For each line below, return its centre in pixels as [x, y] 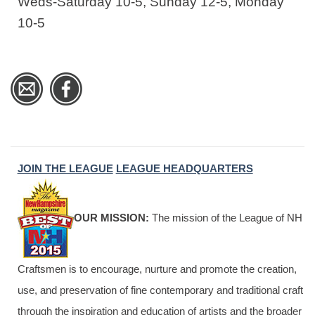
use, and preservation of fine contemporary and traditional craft [160, 290]
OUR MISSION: [111, 217]
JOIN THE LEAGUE [65, 168]
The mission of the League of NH [225, 217]
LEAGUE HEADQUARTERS [184, 168]
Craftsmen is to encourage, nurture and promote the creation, [157, 269]
